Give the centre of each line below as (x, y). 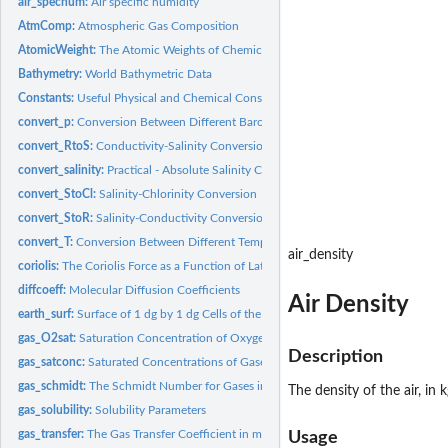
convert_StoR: (57, 217)
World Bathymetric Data (149, 73)
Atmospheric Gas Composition (159, 25)
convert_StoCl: (59, 193)
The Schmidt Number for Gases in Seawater (204, 385)
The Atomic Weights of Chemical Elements (211, 49)
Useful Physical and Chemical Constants (183, 97)
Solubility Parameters (151, 409)
